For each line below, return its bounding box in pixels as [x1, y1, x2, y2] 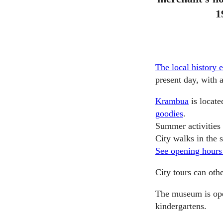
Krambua [155, 96, 189, 106]
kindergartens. [155, 201, 207, 211]
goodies [155, 108, 183, 118]
